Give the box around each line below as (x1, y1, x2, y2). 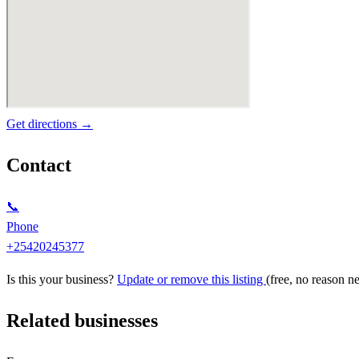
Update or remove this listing (117, 272, 266, 287)
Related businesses (6, 310, 158, 332)
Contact (6, 155, 71, 176)
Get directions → (6, 117, 93, 131)
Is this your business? (6, 272, 117, 287)
